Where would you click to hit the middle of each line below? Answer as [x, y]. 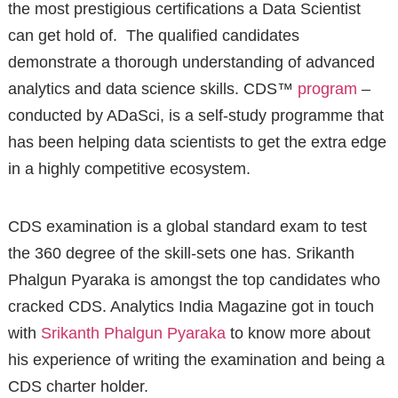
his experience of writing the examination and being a [196, 359]
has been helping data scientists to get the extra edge [197, 142]
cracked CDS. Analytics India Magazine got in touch [191, 306]
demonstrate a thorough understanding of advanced [191, 62]
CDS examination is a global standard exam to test [187, 226]
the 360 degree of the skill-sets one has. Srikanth [181, 253]
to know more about [298, 333]
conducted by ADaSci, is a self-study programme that [195, 115]
